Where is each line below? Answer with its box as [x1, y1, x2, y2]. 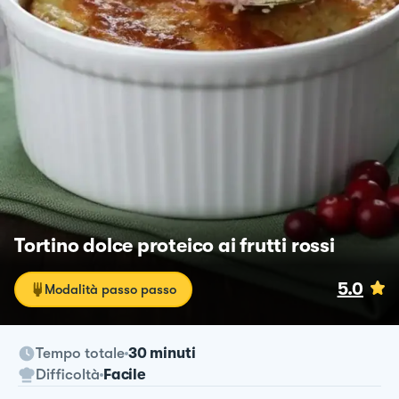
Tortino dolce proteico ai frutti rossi [14, 233, 335, 256]
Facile [103, 365, 146, 383]
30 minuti [128, 344, 196, 362]
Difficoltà [36, 365, 100, 383]
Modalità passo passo [45, 281, 176, 297]
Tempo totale [36, 344, 125, 362]
